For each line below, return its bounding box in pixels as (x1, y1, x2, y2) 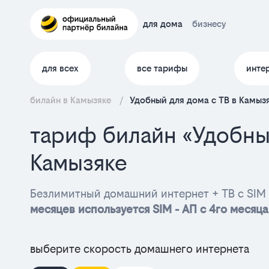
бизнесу (192, 19, 226, 29)
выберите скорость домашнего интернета (30, 243, 249, 255)
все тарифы (137, 63, 188, 73)
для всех (42, 63, 79, 73)
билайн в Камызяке (30, 95, 113, 105)
